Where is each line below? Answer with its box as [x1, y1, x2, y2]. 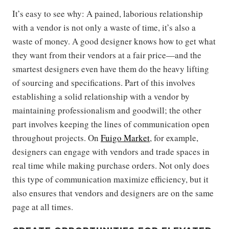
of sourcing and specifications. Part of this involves [12, 77, 195, 88]
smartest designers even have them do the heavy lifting [12, 63, 209, 75]
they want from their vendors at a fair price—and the [12, 49, 201, 61]
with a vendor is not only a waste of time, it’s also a [12, 21, 196, 33]
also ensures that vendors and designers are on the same [12, 187, 214, 199]
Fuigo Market [101, 132, 150, 144]
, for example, [150, 132, 198, 144]
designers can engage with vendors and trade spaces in [12, 146, 210, 157]
